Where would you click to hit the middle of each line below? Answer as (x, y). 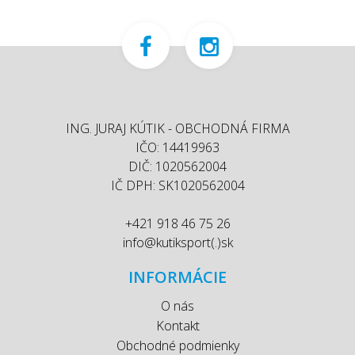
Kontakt (177, 325)
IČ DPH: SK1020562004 (177, 185)
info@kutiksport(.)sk (177, 242)
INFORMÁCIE (177, 277)
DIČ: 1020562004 (177, 166)
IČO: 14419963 (177, 147)
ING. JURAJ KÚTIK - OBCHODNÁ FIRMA (177, 128)
